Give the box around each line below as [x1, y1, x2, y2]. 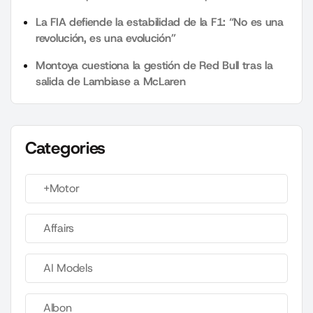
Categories [25, 137, 105, 160]
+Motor [43, 181, 80, 196]
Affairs [43, 221, 74, 236]
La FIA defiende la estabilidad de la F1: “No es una [36, 15, 284, 30]
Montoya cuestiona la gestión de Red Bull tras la [36, 58, 273, 73]
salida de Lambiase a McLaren [36, 74, 186, 89]
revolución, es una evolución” [36, 31, 176, 46]
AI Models [43, 261, 93, 276]
